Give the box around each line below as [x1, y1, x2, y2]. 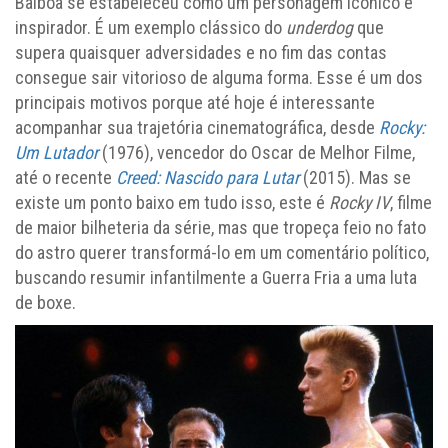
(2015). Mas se [299, 167, 411, 189]
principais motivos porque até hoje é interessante [15, 92, 375, 114]
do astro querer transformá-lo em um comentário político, [15, 242, 429, 264]
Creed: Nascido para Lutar [116, 167, 299, 189]
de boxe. [15, 292, 76, 314]
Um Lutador [15, 142, 98, 164]
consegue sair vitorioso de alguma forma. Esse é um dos [15, 67, 423, 89]
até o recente [15, 167, 116, 189]
